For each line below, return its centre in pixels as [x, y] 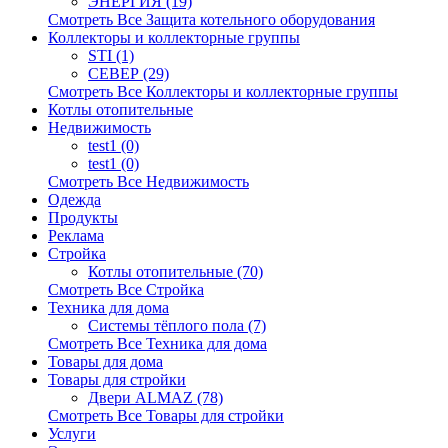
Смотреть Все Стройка [126, 289]
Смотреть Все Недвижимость [148, 181]
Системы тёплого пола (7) [177, 325]
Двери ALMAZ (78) [155, 397]
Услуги [72, 433]
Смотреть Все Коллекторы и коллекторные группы [223, 91]
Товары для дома [105, 361]
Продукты [83, 217]
